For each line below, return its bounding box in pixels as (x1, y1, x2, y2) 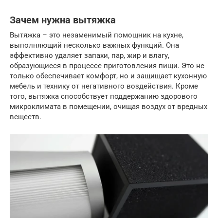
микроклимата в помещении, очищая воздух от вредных (10, 102, 207, 111)
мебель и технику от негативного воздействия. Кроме (10, 82, 198, 91)
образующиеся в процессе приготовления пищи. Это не (10, 61, 204, 70)
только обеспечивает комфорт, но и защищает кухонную (10, 72, 207, 80)
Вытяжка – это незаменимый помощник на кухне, (10, 31, 183, 39)
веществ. (10, 112, 41, 121)
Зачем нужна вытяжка (10, 15, 116, 26)
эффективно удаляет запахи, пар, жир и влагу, (10, 51, 169, 60)
